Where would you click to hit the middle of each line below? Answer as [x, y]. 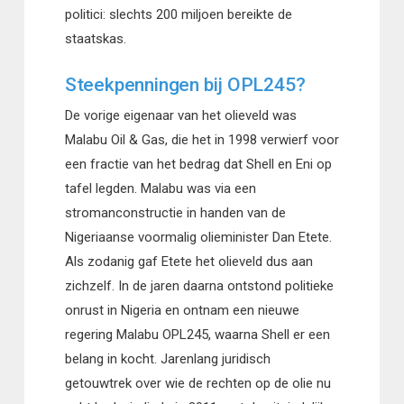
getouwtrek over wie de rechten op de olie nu [197, 383]
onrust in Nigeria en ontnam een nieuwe [182, 310]
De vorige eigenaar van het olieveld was [180, 115]
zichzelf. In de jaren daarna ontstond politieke [199, 285]
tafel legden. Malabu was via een [160, 188]
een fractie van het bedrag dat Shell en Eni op [198, 164]
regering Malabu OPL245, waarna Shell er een [197, 334]
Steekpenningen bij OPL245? [185, 85]
